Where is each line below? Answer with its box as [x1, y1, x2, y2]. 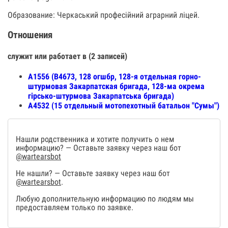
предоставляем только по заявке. [16, 203, 133, 213]
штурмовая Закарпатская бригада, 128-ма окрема [28, 81, 205, 92]
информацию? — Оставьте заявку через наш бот [16, 143, 181, 153]
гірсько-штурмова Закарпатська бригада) [28, 91, 174, 101]
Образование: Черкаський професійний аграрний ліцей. [8, 10, 199, 20]
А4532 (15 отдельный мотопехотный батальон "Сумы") [28, 101, 219, 111]
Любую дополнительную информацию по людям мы [16, 194, 194, 204]
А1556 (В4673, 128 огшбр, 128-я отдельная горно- [28, 72, 201, 82]
